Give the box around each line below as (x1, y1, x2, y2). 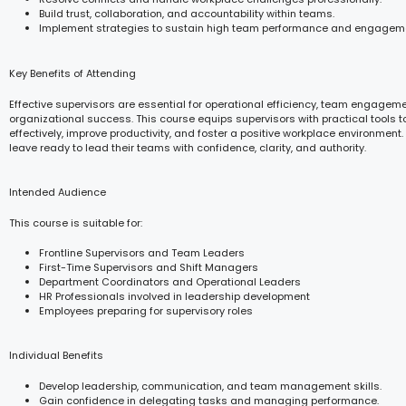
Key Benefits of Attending (9, 65, 136, 81)
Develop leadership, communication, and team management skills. (39, 379, 382, 393)
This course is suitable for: (9, 216, 142, 230)
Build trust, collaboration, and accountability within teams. (39, 6, 334, 21)
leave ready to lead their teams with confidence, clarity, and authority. (9, 140, 366, 155)
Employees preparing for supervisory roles (39, 303, 253, 318)
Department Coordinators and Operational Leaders (39, 274, 301, 289)
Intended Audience (9, 185, 106, 199)
